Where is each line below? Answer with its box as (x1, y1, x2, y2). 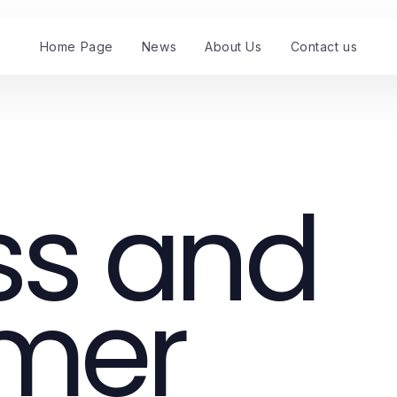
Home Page (39, 38, 113, 54)
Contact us (290, 38, 358, 54)
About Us (205, 38, 262, 54)
